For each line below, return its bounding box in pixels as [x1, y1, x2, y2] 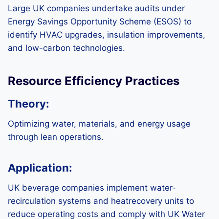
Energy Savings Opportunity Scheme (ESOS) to [8, 17, 192, 26]
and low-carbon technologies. [8, 43, 125, 53]
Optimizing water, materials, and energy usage [8, 119, 191, 129]
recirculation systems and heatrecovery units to [8, 196, 194, 206]
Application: [8, 161, 72, 174]
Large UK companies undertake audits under [8, 3, 185, 13]
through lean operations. [8, 132, 104, 142]
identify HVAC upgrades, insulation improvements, [8, 30, 205, 40]
